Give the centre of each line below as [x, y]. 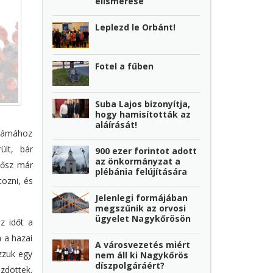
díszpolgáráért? [130, 265]
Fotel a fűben [125, 66]
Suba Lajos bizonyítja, [143, 104]
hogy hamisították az [143, 114]
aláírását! [116, 124]
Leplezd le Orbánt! [136, 27]
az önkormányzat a [138, 161]
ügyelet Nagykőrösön [143, 218]
